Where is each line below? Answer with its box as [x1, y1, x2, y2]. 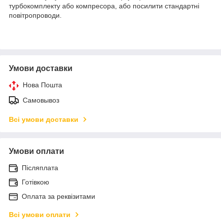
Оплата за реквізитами [22, 192, 95, 200]
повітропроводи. [9, 11, 62, 19]
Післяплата [22, 163, 58, 172]
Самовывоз [23, 96, 59, 104]
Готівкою [22, 178, 49, 186]
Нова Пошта [23, 80, 62, 89]
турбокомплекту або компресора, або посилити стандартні [9, 1, 199, 10]
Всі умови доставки [9, 115, 78, 123]
